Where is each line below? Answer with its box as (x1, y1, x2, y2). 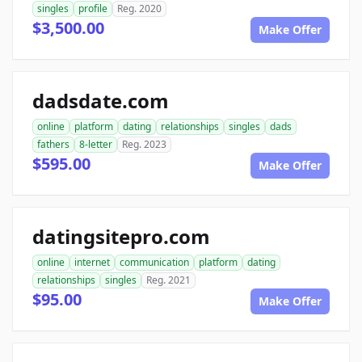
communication (120, 255, 189, 270)
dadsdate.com (32, 87, 169, 115)
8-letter (79, 137, 112, 152)
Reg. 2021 (146, 273, 191, 288)
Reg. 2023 (122, 137, 166, 152)
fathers (37, 137, 69, 152)
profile (78, 2, 107, 16)
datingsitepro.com (32, 223, 210, 250)
